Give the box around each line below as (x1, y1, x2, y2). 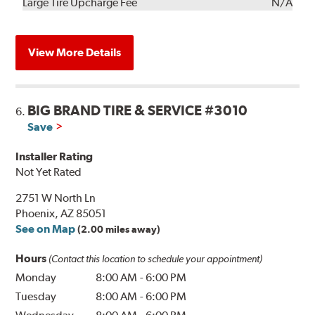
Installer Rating (15, 149, 94, 163)
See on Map (15, 221, 76, 236)
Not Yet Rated (15, 165, 82, 179)
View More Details (28, 45, 122, 59)
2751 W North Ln (15, 191, 96, 205)
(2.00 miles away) (77, 223, 161, 235)
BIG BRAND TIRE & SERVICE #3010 (27, 101, 248, 119)
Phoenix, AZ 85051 (15, 206, 107, 220)
